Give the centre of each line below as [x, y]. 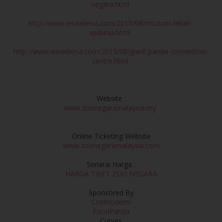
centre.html [110, 61]
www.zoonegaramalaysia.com [111, 146]
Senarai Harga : [111, 165]
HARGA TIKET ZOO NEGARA [111, 174]
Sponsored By [111, 193]
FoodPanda [111, 212]
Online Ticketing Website [111, 136]
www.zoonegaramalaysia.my [110, 108]
